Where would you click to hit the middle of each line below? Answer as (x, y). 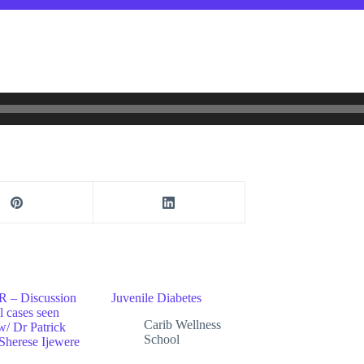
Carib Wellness (182, 324)
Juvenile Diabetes (156, 297)
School (162, 339)
